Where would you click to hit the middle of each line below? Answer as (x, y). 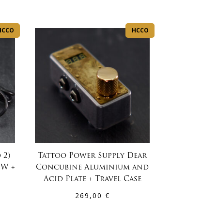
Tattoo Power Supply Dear (93, 156)
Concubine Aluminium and (93, 168)
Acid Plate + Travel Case (92, 180)
